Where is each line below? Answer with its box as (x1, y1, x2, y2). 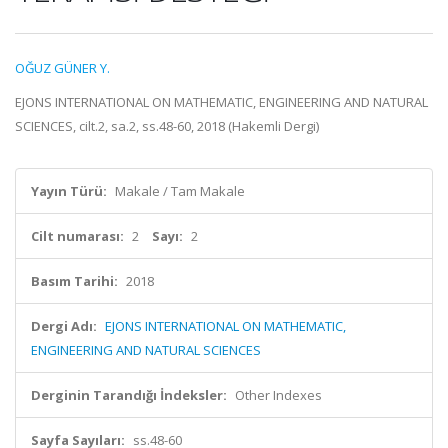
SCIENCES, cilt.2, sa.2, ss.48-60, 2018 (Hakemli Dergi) (15, 117, 319, 135)
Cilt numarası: (31, 227, 124, 245)
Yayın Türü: (31, 182, 107, 200)
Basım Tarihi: (31, 272, 118, 290)
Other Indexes (235, 386, 322, 404)
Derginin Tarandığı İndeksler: (31, 386, 227, 404)
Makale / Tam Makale (115, 182, 245, 200)
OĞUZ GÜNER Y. (15, 59, 110, 77)
